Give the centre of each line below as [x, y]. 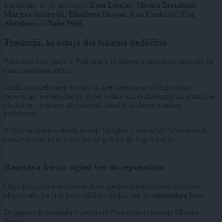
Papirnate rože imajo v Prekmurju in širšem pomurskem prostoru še [109, 61]
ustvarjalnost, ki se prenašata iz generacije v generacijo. [90, 140]
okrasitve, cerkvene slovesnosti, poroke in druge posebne [93, 105]
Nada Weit [63, 23]
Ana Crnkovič [153, 14]
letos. [196, 195]
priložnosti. [21, 114]
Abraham [21, 23]
